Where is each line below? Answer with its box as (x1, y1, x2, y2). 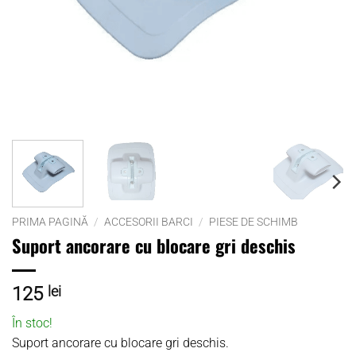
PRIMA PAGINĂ (12, 215, 88, 228)
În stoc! (12, 315, 52, 331)
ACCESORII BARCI (104, 215, 194, 228)
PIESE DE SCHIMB (209, 215, 299, 228)
